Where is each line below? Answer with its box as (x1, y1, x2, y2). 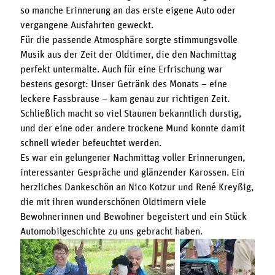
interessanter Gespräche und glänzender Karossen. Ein (20, 167, 244, 177)
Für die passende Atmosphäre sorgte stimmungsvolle (20, 34, 238, 45)
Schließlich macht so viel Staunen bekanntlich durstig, (20, 108, 241, 118)
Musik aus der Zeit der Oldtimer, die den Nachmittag (20, 49, 236, 60)
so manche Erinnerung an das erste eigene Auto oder (20, 5, 236, 15)
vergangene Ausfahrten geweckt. (20, 20, 153, 30)
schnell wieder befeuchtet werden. (20, 137, 161, 148)
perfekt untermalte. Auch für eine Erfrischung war (20, 64, 223, 74)
